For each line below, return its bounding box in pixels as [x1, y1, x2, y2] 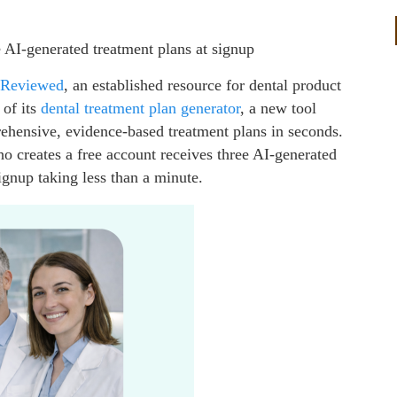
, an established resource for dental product [64, 75, 341, 94]
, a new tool [240, 98, 316, 117]
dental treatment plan [41, 98, 176, 117]
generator [181, 98, 240, 117]
